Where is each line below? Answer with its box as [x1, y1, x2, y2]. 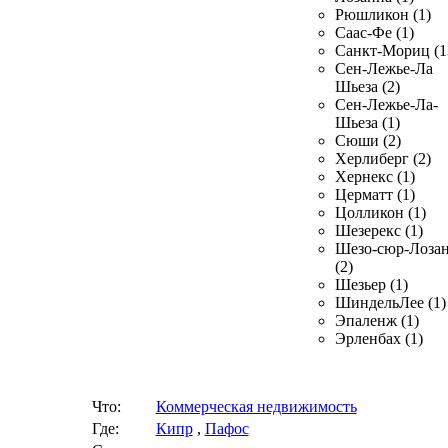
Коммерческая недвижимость [155, 397, 357, 415]
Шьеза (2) [335, 78, 400, 95]
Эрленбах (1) [335, 330, 423, 347]
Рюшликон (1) [335, 6, 431, 23]
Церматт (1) [335, 186, 415, 203]
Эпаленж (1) [335, 312, 419, 329]
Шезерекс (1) [335, 222, 423, 239]
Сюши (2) [335, 132, 401, 149]
